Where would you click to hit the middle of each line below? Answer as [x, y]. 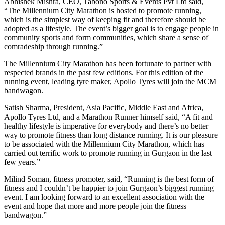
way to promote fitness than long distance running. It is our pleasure [111, 135]
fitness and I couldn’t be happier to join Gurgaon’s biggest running [109, 188]
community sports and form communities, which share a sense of [106, 37]
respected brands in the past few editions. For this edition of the [104, 72]
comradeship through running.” [53, 46]
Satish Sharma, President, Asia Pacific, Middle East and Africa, [104, 107]
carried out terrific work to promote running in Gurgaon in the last [108, 153]
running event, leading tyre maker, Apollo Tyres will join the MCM [110, 81]
